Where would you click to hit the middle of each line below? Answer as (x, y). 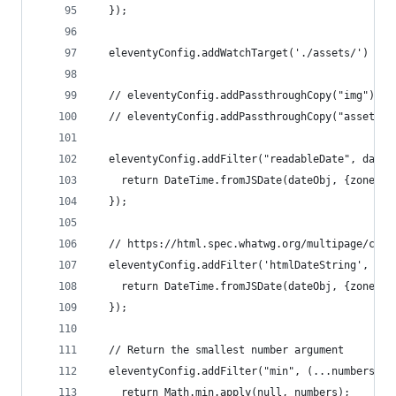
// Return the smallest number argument (220, 350)
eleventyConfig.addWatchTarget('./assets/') (232, 53)
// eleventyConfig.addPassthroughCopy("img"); (239, 95)
